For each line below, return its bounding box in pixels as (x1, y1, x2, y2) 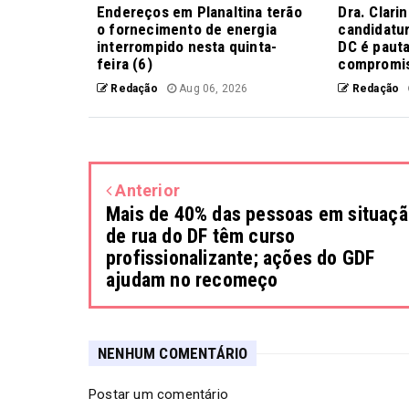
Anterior (111, 181, 181, 201)
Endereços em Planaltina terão (97, 3, 302, 22)
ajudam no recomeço (106, 268, 278, 292)
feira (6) (97, 55, 152, 74)
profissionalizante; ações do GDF (106, 246, 375, 270)
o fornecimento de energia (97, 20, 277, 39)
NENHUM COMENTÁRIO (98, 344, 248, 363)
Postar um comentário (89, 386, 228, 404)
